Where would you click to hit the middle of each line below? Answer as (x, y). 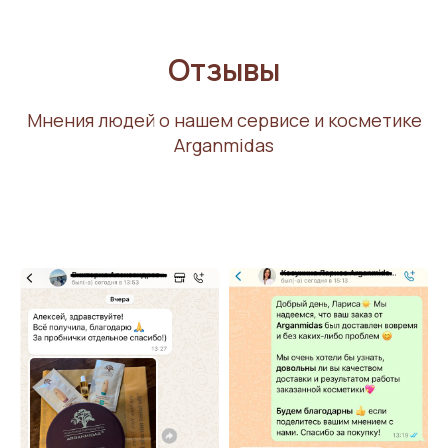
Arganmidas (224, 145)
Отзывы (224, 70)
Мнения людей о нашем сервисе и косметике (224, 120)
